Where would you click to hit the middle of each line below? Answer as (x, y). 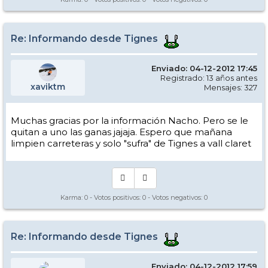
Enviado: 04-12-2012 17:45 (204, 68)
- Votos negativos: (175, 197)
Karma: (72, 197)
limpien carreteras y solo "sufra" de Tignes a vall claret (131, 143)
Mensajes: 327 (231, 87)
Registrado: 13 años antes (209, 77)
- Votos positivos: (115, 197)
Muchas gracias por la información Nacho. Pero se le (130, 120)
